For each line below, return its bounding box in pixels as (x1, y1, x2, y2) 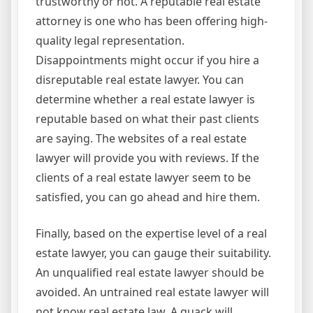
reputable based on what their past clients (36, 111, 259, 126)
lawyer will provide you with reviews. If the (36, 150, 259, 166)
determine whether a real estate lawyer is (36, 92, 255, 107)
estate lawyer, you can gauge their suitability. (36, 245, 271, 261)
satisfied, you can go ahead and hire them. (36, 189, 260, 205)
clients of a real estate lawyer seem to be (36, 170, 251, 185)
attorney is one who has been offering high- (36, 13, 268, 29)
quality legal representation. (36, 33, 184, 48)
